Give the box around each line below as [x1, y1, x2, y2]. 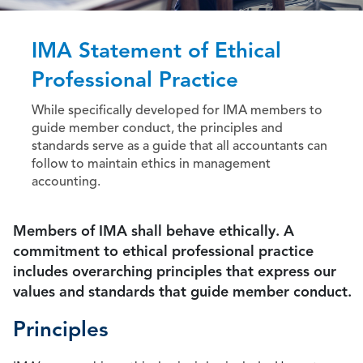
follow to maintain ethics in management [32, 155, 271, 172]
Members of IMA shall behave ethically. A [13, 221, 294, 240]
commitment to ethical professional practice [13, 241, 314, 260]
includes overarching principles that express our [13, 262, 336, 280]
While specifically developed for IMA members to [32, 101, 322, 118]
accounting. [32, 173, 100, 190]
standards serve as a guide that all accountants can [32, 137, 327, 154]
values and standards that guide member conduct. [13, 282, 352, 301]
